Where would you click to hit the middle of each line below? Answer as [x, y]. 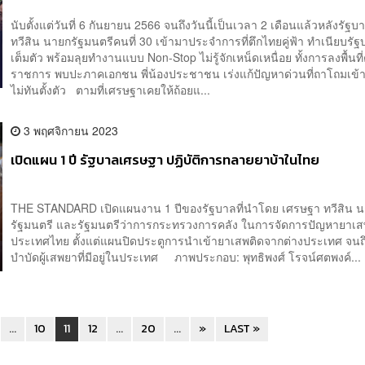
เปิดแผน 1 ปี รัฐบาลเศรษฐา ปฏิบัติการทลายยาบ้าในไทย [165, 160]
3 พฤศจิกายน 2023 [70, 130]
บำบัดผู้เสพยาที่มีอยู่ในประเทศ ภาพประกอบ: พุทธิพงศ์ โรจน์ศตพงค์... [186, 256]
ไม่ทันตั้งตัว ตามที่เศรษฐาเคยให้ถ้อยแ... [111, 89]
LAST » [242, 328]
